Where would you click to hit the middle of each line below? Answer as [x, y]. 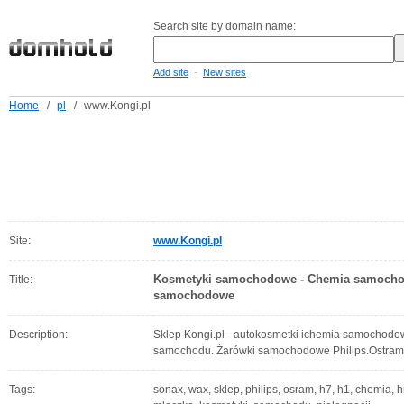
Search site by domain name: [225, 26]
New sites [225, 72]
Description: [38, 335]
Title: [21, 280]
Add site [171, 72]
